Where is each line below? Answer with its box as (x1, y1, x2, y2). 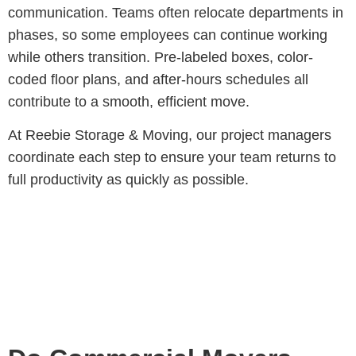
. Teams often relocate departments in (104, 5, 343, 21)
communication (8, 5, 104, 21)
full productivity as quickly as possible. (8, 172, 249, 188)
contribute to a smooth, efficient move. (8, 94, 250, 110)
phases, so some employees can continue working (8, 27, 327, 44)
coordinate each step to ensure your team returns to (8, 149, 336, 166)
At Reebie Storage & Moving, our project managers (8, 127, 331, 144)
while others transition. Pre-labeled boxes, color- (8, 49, 313, 66)
